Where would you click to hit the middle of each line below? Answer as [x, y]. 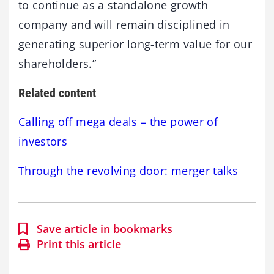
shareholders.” [57, 64]
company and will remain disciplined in [124, 24]
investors [43, 141]
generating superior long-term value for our [135, 44]
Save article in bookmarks [105, 229]
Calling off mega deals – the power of [118, 122]
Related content [57, 93]
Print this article [79, 244]
